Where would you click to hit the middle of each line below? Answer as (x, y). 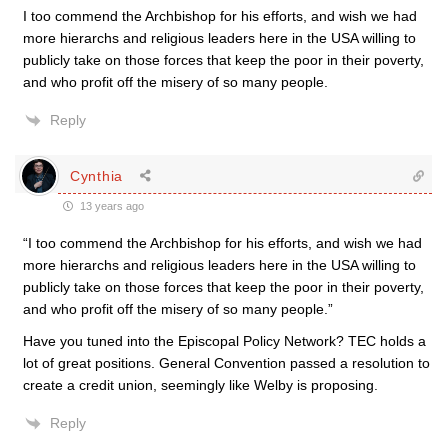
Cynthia (96, 175)
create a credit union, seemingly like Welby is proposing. (200, 385)
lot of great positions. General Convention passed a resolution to (226, 363)
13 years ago (110, 206)
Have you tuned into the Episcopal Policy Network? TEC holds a (224, 341)
